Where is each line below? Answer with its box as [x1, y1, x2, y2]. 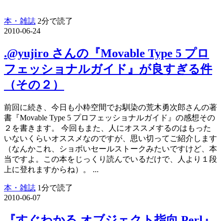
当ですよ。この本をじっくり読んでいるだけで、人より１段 [4, 154, 217, 163]
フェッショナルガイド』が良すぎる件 [4, 62, 212, 75]
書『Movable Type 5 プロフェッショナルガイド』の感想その [4, 113, 215, 122]
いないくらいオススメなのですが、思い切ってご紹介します [4, 134, 217, 143]
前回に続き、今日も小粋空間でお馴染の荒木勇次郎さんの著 [4, 103, 217, 111]
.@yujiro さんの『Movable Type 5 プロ [4, 46, 209, 60]
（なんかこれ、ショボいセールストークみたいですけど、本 [4, 144, 217, 153]
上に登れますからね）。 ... [4, 165, 99, 174]
